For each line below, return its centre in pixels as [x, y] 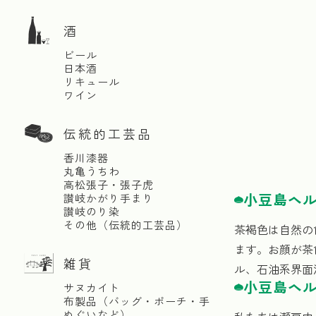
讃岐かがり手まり [109, 198]
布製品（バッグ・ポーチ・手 [137, 301]
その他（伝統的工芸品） [126, 225]
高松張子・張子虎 [109, 184]
